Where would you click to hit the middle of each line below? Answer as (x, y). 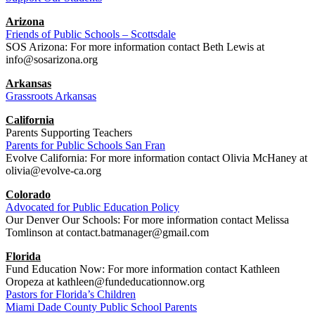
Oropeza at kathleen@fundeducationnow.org (105, 281)
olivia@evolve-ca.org (53, 170)
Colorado (28, 194)
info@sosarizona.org (52, 59)
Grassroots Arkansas (51, 96)
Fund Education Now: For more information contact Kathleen (143, 269)
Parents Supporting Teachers (69, 132)
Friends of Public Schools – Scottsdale (91, 34)
